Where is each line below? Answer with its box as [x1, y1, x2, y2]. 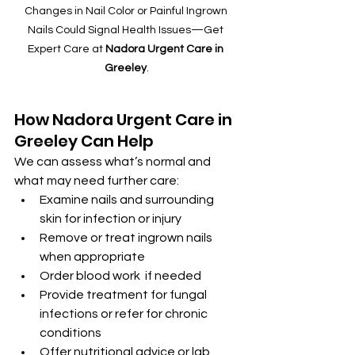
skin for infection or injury [40, 212, 181, 225]
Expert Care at [28, 44, 105, 55]
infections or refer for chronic [40, 307, 210, 320]
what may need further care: [14, 174, 179, 187]
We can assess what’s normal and [14, 155, 213, 168]
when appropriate [40, 250, 145, 263]
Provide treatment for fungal [40, 288, 209, 301]
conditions [40, 326, 101, 339]
